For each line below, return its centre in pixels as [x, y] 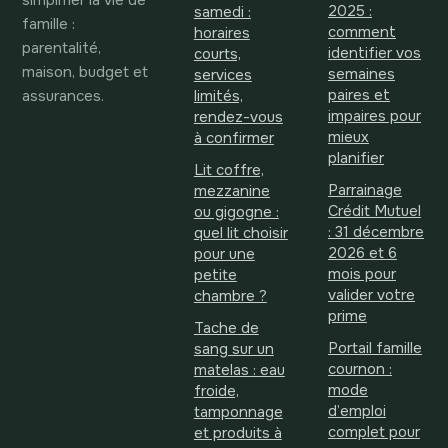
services [222, 76]
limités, [218, 97]
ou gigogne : [236, 213]
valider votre [371, 296]
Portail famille [374, 349]
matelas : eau [239, 371]
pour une [224, 255]
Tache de [226, 329]
